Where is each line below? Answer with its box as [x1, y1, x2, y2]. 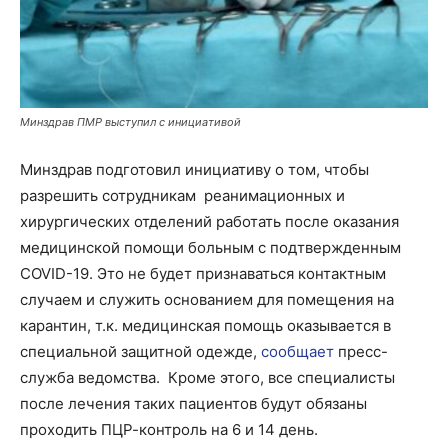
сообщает [261, 342, 334, 361]
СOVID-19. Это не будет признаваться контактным [20, 264, 386, 283]
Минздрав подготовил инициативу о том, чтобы [20, 160, 369, 179]
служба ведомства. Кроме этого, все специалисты [20, 368, 395, 387]
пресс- [334, 342, 388, 361]
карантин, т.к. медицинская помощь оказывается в [20, 316, 391, 335]
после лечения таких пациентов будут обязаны [20, 394, 367, 413]
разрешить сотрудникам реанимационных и [20, 186, 345, 205]
